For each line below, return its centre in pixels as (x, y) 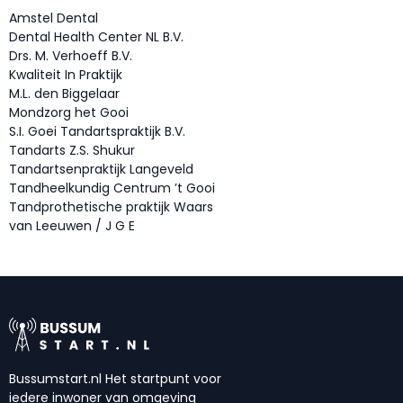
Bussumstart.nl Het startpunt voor (115, 378)
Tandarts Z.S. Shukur (72, 151)
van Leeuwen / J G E (72, 226)
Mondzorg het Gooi (69, 113)
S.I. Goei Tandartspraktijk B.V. (97, 132)
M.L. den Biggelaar (64, 94)
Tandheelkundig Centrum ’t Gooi (112, 188)
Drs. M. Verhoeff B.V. (71, 56)
